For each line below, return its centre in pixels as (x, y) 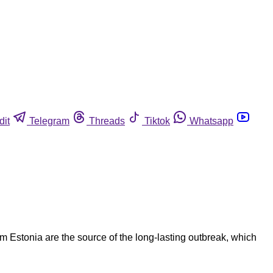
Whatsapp (211, 121)
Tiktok (157, 121)
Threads (107, 121)
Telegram (49, 121)
